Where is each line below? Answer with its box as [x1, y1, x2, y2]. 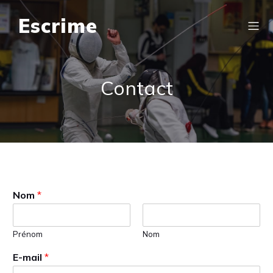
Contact [100, 76, 173, 100]
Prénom [13, 229, 43, 239]
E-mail [13, 251, 44, 263]
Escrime [18, 13, 97, 38]
